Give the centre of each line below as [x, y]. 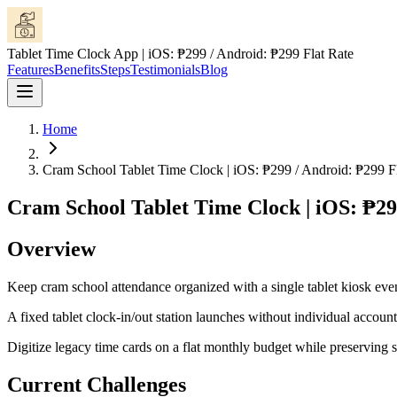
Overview [51, 249]
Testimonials [165, 70]
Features [31, 70]
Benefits [77, 70]
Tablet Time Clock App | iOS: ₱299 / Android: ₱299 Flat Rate [180, 54]
